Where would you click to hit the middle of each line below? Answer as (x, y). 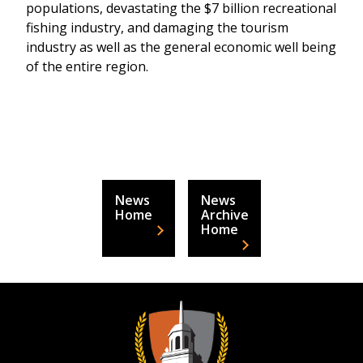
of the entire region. (87, 66)
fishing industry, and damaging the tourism (157, 28)
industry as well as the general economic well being (181, 47)
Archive (225, 215)
